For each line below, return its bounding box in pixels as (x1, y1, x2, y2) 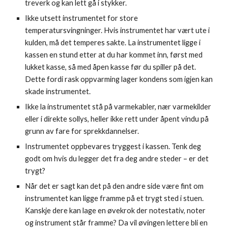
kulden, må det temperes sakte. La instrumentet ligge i (25, 38, 201, 47)
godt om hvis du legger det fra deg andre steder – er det (25, 154, 209, 163)
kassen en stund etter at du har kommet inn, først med (25, 50, 203, 59)
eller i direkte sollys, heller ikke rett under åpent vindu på (25, 115, 209, 123)
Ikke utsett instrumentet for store (25, 14, 138, 22)
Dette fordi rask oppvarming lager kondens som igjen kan (25, 75, 213, 83)
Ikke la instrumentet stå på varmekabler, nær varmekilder (25, 102, 212, 111)
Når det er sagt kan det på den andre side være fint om (25, 182, 204, 190)
